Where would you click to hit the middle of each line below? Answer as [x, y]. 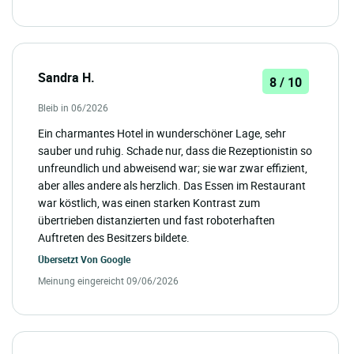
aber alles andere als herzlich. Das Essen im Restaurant [172, 186]
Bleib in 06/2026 [73, 108]
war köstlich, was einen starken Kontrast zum [149, 203]
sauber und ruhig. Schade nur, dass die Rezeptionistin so [175, 151]
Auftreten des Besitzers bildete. [114, 238]
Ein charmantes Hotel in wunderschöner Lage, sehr [162, 134]
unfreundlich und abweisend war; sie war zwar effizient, [173, 168]
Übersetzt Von [69, 260]
